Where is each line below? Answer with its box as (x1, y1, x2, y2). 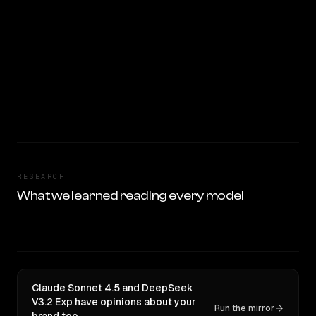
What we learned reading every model (17, 188, 244, 203)
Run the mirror (214, 303, 274, 314)
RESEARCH (17, 172, 65, 181)
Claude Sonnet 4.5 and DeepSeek (32, 281, 193, 294)
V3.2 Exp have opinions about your (32, 296, 196, 308)
